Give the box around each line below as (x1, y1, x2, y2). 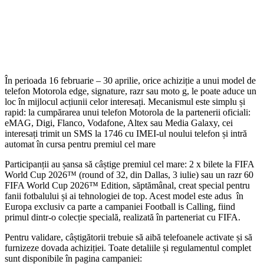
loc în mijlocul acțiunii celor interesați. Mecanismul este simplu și (5, 96, 245, 107)
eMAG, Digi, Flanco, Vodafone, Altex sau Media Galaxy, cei (5, 117, 233, 128)
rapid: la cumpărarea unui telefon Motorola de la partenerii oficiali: (5, 107, 250, 117)
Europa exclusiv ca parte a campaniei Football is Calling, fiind (5, 201, 235, 212)
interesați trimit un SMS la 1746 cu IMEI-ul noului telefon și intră (5, 128, 247, 138)
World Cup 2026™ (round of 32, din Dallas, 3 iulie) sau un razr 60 (5, 169, 253, 180)
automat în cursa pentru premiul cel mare (5, 138, 156, 149)
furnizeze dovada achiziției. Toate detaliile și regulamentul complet (5, 242, 251, 253)
